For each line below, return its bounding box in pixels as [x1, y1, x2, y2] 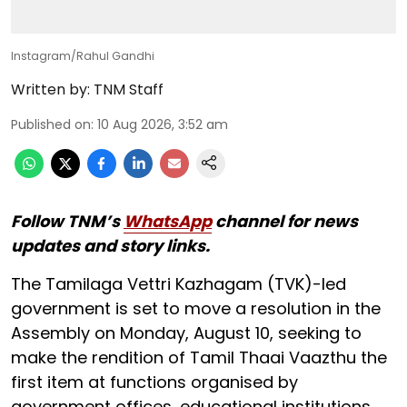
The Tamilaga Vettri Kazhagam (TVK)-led [11, 272, 346, 295]
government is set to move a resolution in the [11, 296, 381, 320]
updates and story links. [11, 233, 210, 257]
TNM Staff [94, 78, 164, 100]
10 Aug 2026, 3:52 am [97, 114, 228, 134]
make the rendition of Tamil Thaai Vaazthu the [11, 345, 387, 369]
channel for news [212, 209, 358, 233]
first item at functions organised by [11, 370, 298, 393]
